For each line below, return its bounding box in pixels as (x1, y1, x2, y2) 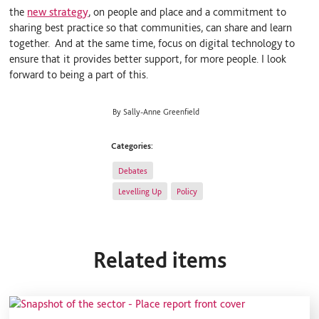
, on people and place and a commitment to (88, 4, 287, 19)
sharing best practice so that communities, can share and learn (9, 20, 293, 34)
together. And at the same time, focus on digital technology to (9, 36, 296, 50)
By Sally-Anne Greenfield (113, 106, 200, 117)
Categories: (111, 140, 154, 151)
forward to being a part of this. (9, 67, 149, 81)
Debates (118, 164, 148, 176)
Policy (176, 185, 197, 197)
